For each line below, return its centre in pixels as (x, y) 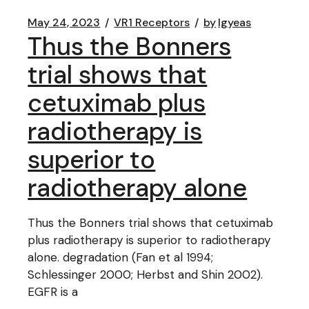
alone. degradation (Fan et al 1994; (121, 257)
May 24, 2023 (64, 22)
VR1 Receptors (152, 22)
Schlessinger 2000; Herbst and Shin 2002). (146, 275)
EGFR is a (53, 292)
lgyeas (235, 22)
